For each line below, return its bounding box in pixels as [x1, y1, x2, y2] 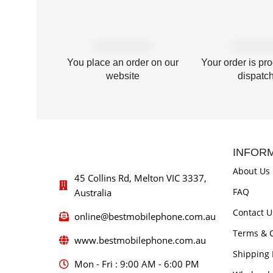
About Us [233, 165, 270, 177]
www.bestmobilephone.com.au [74, 234, 206, 247]
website [105, 71, 140, 82]
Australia [74, 186, 112, 199]
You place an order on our [66, 57, 179, 68]
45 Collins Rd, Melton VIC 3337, [74, 172, 207, 185]
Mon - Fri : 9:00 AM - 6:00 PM [74, 258, 199, 271]
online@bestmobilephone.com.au [74, 210, 216, 223]
